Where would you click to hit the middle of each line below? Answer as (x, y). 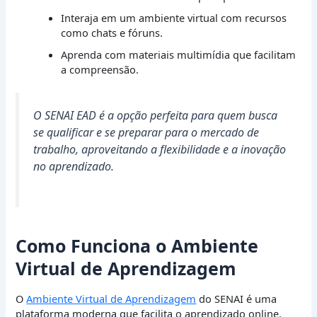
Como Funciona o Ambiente (137, 245)
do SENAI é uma (237, 299)
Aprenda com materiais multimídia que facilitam (179, 55)
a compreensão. (100, 70)
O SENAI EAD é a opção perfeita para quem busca (156, 116)
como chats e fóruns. (112, 33)
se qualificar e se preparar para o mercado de (146, 133)
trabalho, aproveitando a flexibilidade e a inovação (160, 150)
